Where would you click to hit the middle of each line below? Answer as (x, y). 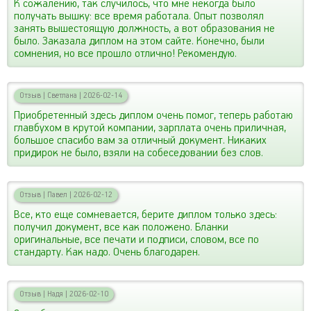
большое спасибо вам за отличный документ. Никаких (140, 140)
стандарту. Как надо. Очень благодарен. (107, 252)
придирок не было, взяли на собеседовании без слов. (138, 153)
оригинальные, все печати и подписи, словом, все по (136, 239)
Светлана (62, 95)
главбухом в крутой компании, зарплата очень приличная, (150, 128)
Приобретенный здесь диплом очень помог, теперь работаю (153, 115)
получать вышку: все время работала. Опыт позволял (139, 16)
